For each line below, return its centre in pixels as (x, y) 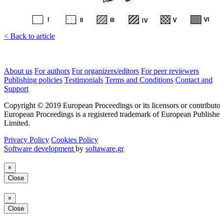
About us (18, 71)
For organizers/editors (105, 71)
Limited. (17, 123)
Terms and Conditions (139, 80)
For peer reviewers (170, 71)
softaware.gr (105, 148)
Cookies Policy (75, 139)
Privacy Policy (27, 139)
